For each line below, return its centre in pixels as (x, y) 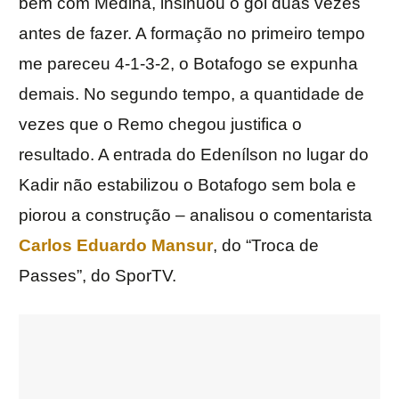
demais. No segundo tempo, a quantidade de (191, 94)
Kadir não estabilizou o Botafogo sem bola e (187, 185)
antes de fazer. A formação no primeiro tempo (192, 34)
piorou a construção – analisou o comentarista (195, 216)
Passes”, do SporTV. (98, 276)
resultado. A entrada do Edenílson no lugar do (194, 155)
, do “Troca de (266, 246)
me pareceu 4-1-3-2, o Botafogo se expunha (188, 64)
